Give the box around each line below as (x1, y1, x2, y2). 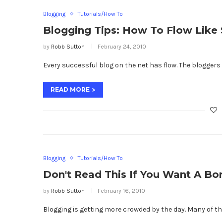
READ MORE (51, 85, 90, 93)
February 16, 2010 (98, 187, 145, 194)
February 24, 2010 (98, 43, 146, 50)
